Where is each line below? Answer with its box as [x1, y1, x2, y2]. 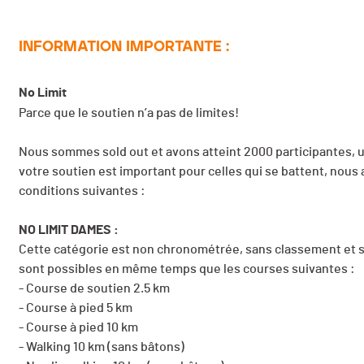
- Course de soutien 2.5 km [19, 282, 170, 296]
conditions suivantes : [19, 184, 148, 198]
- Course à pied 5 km [19, 301, 132, 315]
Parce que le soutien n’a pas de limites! [19, 106, 239, 120]
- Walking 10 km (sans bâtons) [19, 340, 184, 354]
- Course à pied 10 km [19, 321, 138, 335]
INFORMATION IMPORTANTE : [19, 37, 229, 56]
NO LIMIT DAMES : [19, 223, 121, 237]
